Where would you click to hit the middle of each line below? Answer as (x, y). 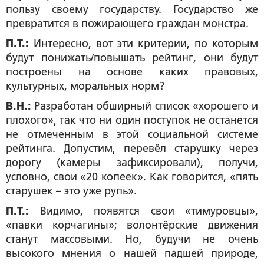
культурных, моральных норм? (85, 86)
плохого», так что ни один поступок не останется (132, 120)
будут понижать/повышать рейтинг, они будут (132, 58)
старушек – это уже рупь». (71, 191)
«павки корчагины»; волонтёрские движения (132, 225)
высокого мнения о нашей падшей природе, (132, 253)
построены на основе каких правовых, (132, 72)
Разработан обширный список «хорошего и (145, 106)
